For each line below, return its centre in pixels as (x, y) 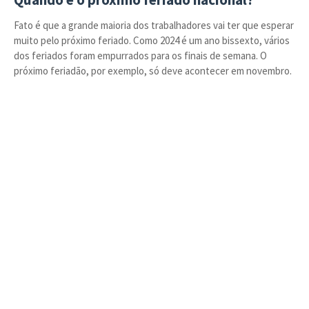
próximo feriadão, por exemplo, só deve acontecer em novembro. (153, 71)
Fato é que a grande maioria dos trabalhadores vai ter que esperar (154, 25)
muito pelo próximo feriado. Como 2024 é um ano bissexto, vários (152, 40)
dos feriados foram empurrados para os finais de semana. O (140, 56)
